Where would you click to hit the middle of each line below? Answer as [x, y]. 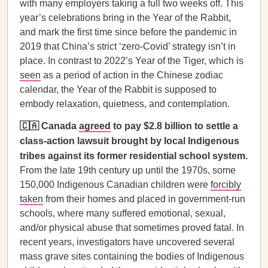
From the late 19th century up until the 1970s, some [128, 170]
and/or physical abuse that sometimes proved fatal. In [132, 228]
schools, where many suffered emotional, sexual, [123, 213]
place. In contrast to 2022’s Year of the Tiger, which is [132, 61]
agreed [95, 126]
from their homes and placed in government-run [144, 199]
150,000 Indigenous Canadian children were [115, 185]
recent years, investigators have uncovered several [127, 242]
